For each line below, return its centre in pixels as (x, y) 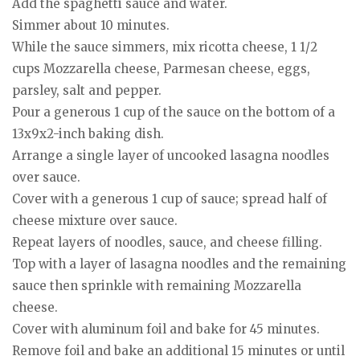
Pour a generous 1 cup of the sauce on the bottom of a (174, 112)
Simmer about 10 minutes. (91, 26)
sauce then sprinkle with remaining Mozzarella (157, 286)
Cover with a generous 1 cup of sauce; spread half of (170, 199)
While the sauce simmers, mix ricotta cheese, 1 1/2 (165, 47)
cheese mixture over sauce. (95, 221)
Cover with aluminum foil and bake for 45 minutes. (166, 329)
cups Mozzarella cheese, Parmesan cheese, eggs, (161, 69)
